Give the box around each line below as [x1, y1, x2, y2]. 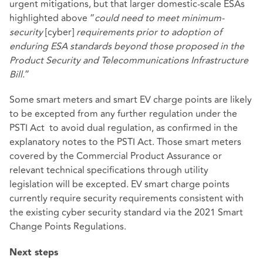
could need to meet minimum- [95, 11, 224, 26]
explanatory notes [9, 135, 86, 150]
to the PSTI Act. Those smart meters [86, 135, 241, 150]
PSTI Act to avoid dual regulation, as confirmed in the [9, 121, 238, 136]
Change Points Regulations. [9, 220, 126, 234]
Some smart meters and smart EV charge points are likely [9, 93, 252, 107]
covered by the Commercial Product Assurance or [9, 149, 222, 164]
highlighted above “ [9, 11, 95, 26]
